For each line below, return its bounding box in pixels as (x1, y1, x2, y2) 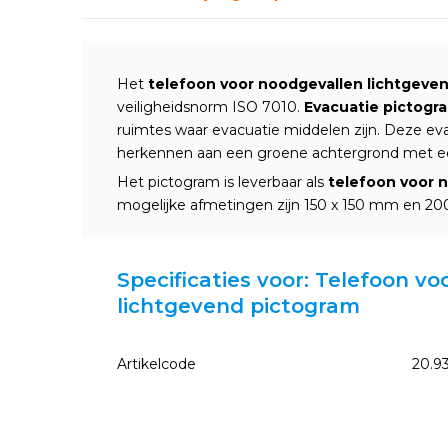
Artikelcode (117, 355, 196, 373)
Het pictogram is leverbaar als (117, 173, 328, 191)
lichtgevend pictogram (117, 294, 360, 318)
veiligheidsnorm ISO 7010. (117, 98, 304, 116)
